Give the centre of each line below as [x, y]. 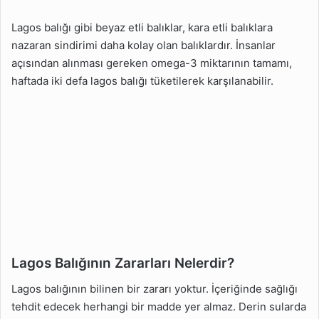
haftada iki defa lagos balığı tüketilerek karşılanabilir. [142, 81]
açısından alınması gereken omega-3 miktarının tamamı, [152, 63]
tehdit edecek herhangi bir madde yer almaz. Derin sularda [159, 306]
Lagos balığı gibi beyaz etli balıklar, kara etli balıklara [142, 27]
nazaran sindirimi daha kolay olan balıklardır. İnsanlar [143, 45]
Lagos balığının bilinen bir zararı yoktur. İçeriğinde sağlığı [155, 288]
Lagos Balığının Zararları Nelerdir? [123, 263]
